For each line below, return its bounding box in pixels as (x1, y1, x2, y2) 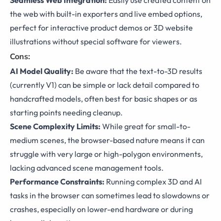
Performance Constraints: (10, 177, 105, 187)
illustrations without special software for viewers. (10, 37, 182, 47)
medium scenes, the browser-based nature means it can (10, 135, 205, 146)
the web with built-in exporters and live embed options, (10, 9, 202, 19)
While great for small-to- (101, 121, 190, 132)
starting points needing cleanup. (10, 108, 123, 118)
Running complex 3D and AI (105, 177, 202, 187)
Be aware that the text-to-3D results (74, 66, 202, 76)
